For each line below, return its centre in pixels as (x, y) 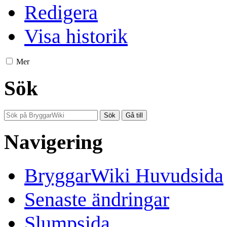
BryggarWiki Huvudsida (124, 176)
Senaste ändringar (97, 200)
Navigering (53, 142)
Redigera (61, 13)
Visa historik (76, 36)
